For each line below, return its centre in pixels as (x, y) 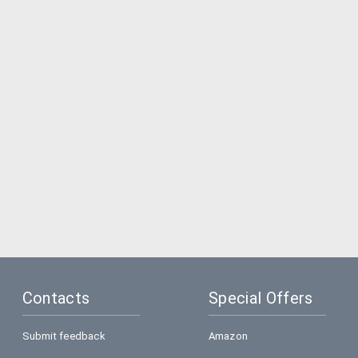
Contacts (56, 298)
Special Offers (261, 298)
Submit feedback (64, 336)
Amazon (228, 336)
